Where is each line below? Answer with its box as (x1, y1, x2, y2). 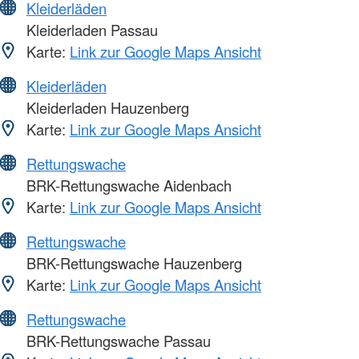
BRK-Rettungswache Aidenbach (22, 174, 232, 196)
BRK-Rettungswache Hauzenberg (22, 252, 242, 273)
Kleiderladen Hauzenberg (22, 96, 189, 118)
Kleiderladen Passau (22, 18, 158, 40)
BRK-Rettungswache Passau (22, 329, 211, 351)
